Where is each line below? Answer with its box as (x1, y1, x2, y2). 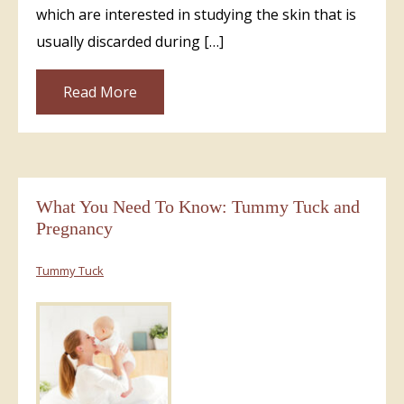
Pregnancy (36, 217, 113, 238)
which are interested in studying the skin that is (36, 4, 356, 24)
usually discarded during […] (36, 31, 224, 51)
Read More (63, 81, 137, 102)
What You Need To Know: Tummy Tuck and (36, 196, 360, 216)
